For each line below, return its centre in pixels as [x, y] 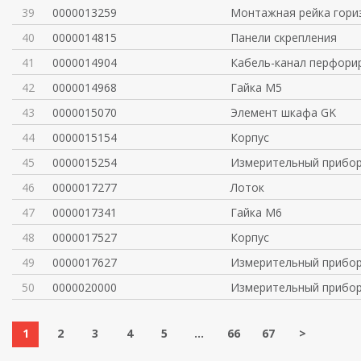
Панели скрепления [283, 37]
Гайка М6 [256, 212]
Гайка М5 [256, 87]
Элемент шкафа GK [283, 112]
